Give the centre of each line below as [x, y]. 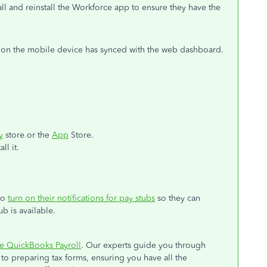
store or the [27, 135]
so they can [178, 198]
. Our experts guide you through [143, 245]
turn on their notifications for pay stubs [81, 198]
